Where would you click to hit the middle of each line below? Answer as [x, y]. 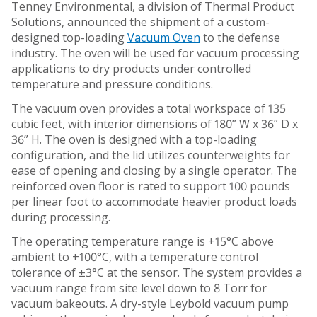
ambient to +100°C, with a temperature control [135, 257]
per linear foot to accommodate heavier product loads [154, 201]
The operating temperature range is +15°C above [143, 241]
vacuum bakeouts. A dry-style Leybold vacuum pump [150, 303]
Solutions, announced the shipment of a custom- [140, 22]
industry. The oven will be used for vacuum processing [155, 53]
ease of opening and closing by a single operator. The [154, 170]
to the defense [240, 37]
